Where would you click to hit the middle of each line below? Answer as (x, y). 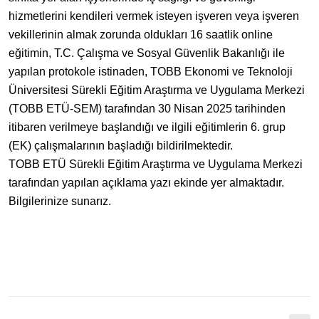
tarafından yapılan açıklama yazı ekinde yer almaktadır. (146, 182)
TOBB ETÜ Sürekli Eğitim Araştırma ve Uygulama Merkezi (156, 164)
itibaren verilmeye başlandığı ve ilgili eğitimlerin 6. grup (147, 127)
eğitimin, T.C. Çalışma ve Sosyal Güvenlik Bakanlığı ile (147, 53)
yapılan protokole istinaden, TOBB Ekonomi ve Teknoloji (151, 71)
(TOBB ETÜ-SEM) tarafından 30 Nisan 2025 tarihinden (147, 108)
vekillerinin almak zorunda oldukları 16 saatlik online (141, 34)
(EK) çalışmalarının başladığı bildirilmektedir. (121, 145)
